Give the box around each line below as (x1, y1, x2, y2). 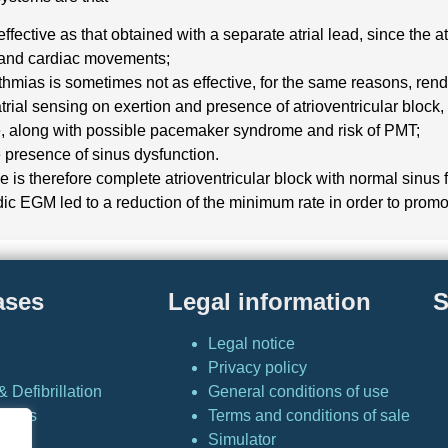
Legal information (167, 287, 371, 315)
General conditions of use (207, 382, 389, 400)
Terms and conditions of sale (207, 406, 410, 424)
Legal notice (207, 334, 295, 352)
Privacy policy (207, 358, 307, 376)
